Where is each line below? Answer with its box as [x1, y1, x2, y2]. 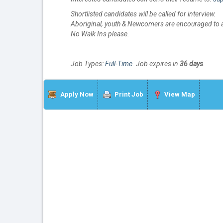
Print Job [114, 90, 143, 98]
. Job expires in [132, 59, 180, 68]
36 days [180, 59, 203, 68]
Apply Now [60, 90, 94, 98]
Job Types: [71, 59, 105, 68]
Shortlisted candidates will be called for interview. [71, 9, 216, 18]
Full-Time [105, 59, 132, 68]
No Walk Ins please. [71, 29, 129, 38]
